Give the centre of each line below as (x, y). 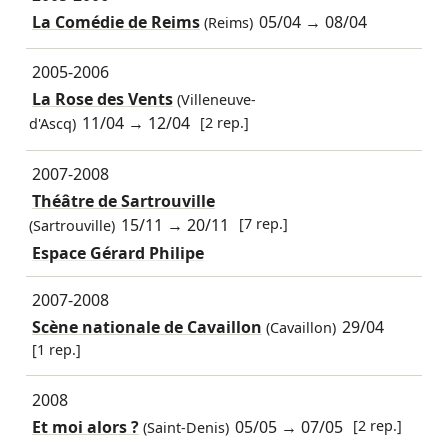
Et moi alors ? (85, 426)
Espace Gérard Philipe (117, 252)
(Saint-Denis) (183, 427)
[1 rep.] (56, 350)
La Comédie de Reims (115, 21)
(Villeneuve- (214, 100)
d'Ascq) (52, 124)
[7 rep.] (264, 224)
